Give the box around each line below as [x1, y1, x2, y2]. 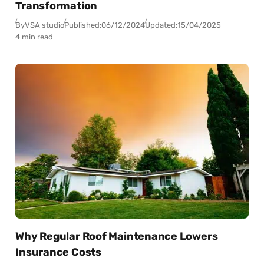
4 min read [15, 32, 54, 42]
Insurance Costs [15, 246, 101, 259]
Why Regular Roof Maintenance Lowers [15, 230, 218, 243]
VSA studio [25, 21, 65, 30]
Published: [64, 21, 102, 30]
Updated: [145, 21, 178, 30]
